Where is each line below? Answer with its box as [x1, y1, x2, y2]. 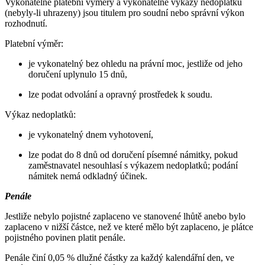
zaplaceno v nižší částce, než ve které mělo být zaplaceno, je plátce [5, 222, 253, 232]
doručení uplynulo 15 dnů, [28, 69, 127, 80]
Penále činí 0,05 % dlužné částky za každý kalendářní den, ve [5, 253, 234, 263]
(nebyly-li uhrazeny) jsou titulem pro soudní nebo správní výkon [5, 8, 244, 18]
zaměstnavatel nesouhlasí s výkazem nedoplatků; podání [28, 160, 238, 171]
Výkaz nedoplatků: [5, 109, 76, 120]
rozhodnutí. [5, 18, 47, 29]
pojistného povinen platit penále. [5, 232, 125, 243]
